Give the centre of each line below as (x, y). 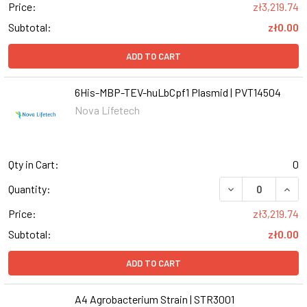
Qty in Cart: (34, 164)
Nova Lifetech (107, 110)
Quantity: (29, 189)
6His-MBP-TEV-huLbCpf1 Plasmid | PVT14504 (177, 93)
